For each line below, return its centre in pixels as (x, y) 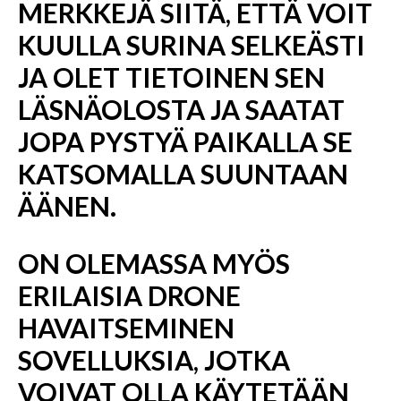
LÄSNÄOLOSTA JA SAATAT (181, 109)
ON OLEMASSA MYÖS (154, 263)
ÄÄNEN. (67, 206)
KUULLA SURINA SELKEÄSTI (192, 45)
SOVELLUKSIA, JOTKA (154, 360)
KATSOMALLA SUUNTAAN (183, 174)
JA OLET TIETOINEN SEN (171, 77)
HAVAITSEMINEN (126, 328)
